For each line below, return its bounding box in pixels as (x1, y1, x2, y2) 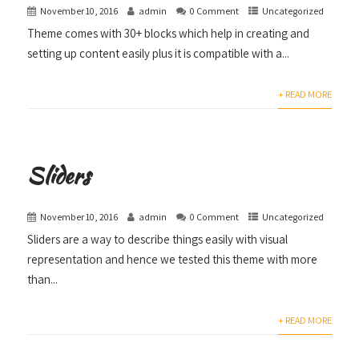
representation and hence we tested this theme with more (27, 252, 318, 268)
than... (27, 272, 58, 288)
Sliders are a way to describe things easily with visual (27, 232, 288, 248)
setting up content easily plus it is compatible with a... (27, 46, 290, 62)
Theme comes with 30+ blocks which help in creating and (27, 26, 310, 42)
